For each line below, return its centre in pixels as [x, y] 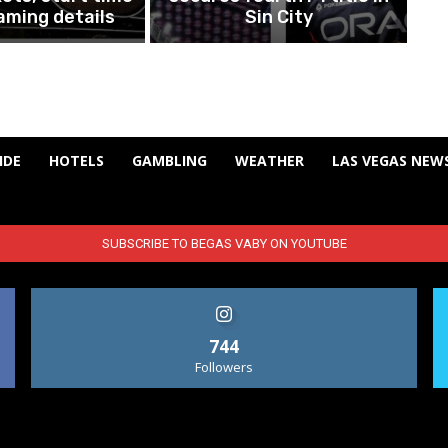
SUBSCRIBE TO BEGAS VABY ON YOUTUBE [224, 244]
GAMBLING [169, 161]
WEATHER [269, 161]
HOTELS [76, 161]
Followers [223, 367]
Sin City [278, 17]
